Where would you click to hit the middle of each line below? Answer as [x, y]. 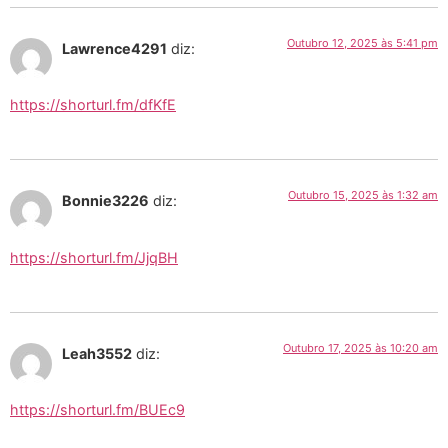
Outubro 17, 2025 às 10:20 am [360, 348]
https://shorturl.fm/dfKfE [93, 104]
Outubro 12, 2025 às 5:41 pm [362, 42]
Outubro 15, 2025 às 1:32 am [363, 195]
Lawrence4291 [114, 48]
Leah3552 [97, 354]
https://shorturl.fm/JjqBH [94, 257]
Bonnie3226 [105, 201]
